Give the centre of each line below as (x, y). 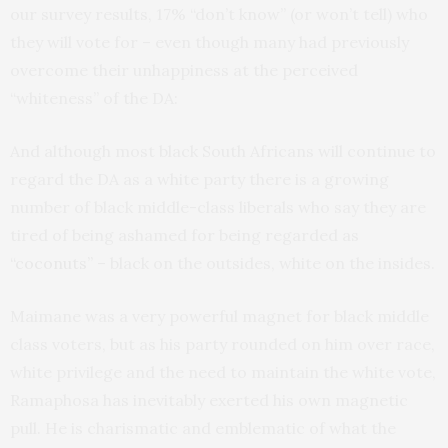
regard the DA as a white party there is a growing (199, 179)
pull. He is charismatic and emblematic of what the (203, 428)
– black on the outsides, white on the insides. (264, 263)
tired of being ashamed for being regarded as (184, 235)
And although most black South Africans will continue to (223, 151)
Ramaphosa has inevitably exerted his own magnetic (209, 400)
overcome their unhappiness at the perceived (184, 70)
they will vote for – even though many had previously (209, 42)
